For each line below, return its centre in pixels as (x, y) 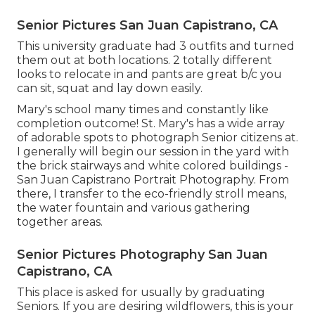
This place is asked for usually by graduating (141, 292)
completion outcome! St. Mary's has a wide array (151, 123)
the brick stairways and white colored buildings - (153, 165)
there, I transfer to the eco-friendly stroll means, (152, 193)
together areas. (60, 221)
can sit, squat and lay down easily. (110, 88)
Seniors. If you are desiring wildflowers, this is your (155, 306)
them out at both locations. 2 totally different (144, 60)
